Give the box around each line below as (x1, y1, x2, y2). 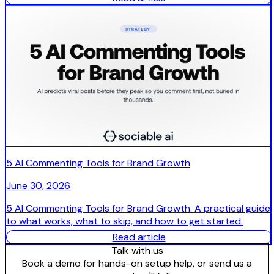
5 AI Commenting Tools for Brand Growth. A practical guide (6, 202, 270, 215)
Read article (112, 231, 166, 244)
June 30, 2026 (6, 179, 70, 193)
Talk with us (111, 244, 163, 257)
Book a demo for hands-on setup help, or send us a (22, 257, 252, 270)
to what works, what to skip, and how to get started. (6, 215, 243, 228)
